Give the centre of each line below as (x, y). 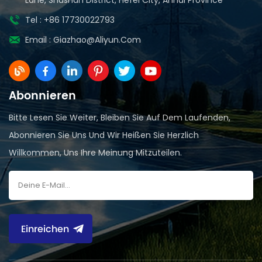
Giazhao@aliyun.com (97, 39)
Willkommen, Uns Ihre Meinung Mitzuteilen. (95, 152)
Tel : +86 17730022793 (70, 20)
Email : (39, 39)
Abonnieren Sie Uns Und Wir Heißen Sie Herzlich (104, 135)
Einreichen (45, 229)
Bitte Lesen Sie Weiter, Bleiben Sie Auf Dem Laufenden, (120, 117)
